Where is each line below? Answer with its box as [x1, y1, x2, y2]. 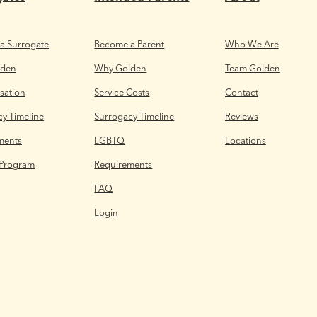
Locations [224, 134, 266, 146]
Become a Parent [94, 38, 165, 50]
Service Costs [94, 86, 150, 98]
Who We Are [224, 38, 279, 50]
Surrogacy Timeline [94, 110, 175, 122]
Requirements [94, 158, 153, 170]
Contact [224, 86, 258, 98]
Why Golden [94, 62, 147, 74]
